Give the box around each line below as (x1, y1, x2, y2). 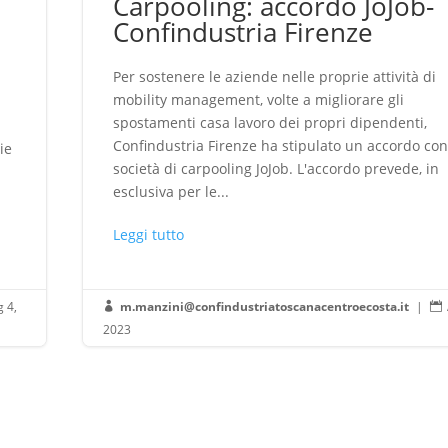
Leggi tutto (113, 224, 185, 244)
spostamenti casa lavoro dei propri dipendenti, (113, 112, 428, 132)
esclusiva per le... (113, 181, 230, 201)
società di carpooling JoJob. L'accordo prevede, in (113, 158, 440, 178)
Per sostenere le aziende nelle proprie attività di (113, 66, 437, 86)
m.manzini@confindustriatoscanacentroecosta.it (120, 297, 410, 315)
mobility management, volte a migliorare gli (113, 89, 405, 109)
